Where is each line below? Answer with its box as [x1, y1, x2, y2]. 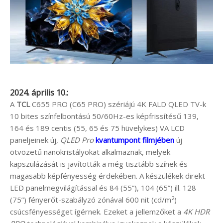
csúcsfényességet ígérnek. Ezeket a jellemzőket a [10, 207, 183, 217]
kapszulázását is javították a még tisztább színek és [10, 159, 188, 169]
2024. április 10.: [10, 87, 68, 99]
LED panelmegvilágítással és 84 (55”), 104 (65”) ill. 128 [10, 183, 196, 193]
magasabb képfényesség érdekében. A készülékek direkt [10, 171, 205, 181]
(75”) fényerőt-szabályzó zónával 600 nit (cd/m [10, 195, 171, 205]
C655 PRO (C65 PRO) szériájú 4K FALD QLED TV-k [30, 99, 206, 110]
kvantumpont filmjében [96, 135, 174, 145]
